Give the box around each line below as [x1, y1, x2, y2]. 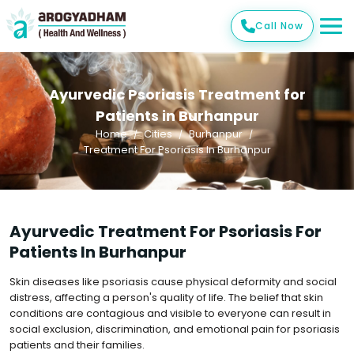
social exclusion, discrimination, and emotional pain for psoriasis [9, 322, 340, 337]
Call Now [255, 19, 303, 32]
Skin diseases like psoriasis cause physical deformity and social [9, 274, 337, 289]
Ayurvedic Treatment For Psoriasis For [9, 220, 322, 243]
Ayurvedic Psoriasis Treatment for [48, 85, 306, 104]
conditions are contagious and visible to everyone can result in [9, 306, 331, 321]
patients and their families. [9, 337, 145, 352]
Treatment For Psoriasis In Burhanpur [83, 142, 271, 157]
